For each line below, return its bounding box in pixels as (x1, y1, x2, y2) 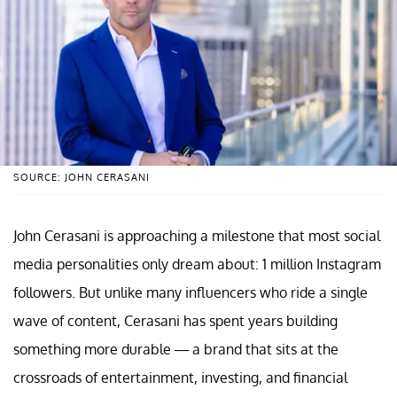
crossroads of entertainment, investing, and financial (13, 368, 347, 386)
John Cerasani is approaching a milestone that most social (13, 226, 380, 245)
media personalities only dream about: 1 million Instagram (13, 254, 381, 273)
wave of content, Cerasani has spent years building (13, 311, 338, 330)
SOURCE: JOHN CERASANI (13, 170, 150, 183)
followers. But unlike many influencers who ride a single (13, 283, 368, 301)
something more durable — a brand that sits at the (13, 339, 339, 358)
